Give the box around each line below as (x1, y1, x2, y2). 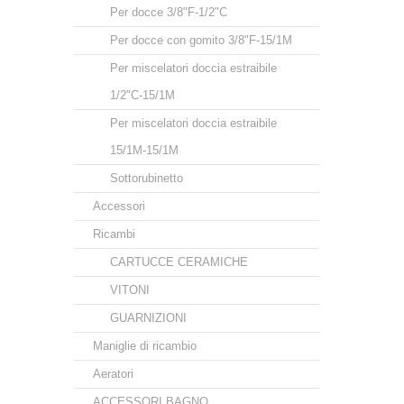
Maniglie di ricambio (93, 339, 197, 353)
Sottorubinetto (110, 171, 183, 185)
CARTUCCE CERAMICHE (110, 255, 248, 269)
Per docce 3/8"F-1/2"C (110, 5, 227, 19)
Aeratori (93, 367, 133, 381)
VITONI (110, 283, 150, 297)
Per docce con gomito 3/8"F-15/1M (110, 33, 292, 47)
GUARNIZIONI (110, 311, 187, 325)
